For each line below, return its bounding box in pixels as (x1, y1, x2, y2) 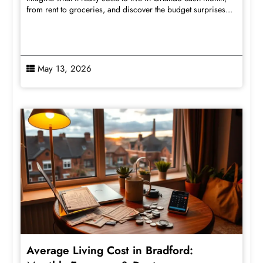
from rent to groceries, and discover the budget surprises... (26, 3, 233, 15)
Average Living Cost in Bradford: (26, 242, 194, 258)
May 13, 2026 (38, 62, 92, 75)
